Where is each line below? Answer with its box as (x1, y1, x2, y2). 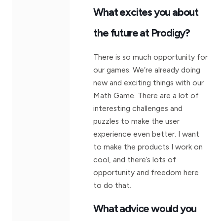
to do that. (93, 180, 132, 190)
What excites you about (93, 5, 198, 18)
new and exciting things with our (93, 77, 204, 87)
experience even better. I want (93, 129, 200, 139)
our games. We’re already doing (93, 65, 201, 74)
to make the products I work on (93, 142, 203, 151)
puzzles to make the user (93, 116, 180, 126)
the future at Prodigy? (93, 26, 190, 39)
